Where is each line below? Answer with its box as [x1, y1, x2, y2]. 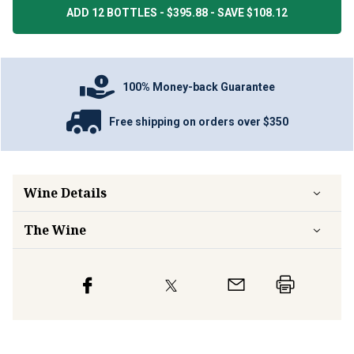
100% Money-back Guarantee [122, 80, 275, 93]
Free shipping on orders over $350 [108, 115, 288, 128]
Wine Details [24, 184, 107, 201]
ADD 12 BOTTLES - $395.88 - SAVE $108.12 [66, 6, 288, 19]
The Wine [24, 221, 86, 239]
